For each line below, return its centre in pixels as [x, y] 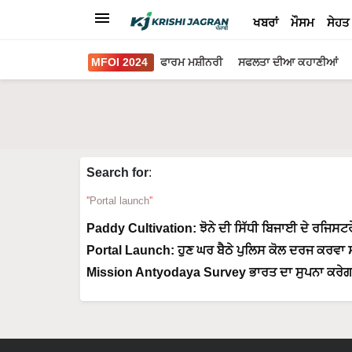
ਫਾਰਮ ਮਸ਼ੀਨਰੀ [191, 62]
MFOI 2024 [119, 62]
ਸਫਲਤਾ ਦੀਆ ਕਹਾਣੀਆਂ [288, 62]
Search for [117, 172]
